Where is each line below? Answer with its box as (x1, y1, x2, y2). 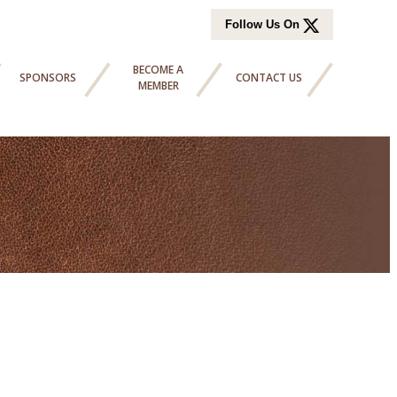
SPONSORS (19, 70, 76, 85)
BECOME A (133, 62, 184, 77)
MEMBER (137, 78, 179, 93)
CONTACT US (236, 70, 303, 85)
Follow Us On (225, 18, 300, 31)
